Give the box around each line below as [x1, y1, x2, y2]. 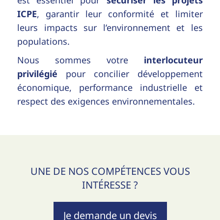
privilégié [17, 67, 57, 80]
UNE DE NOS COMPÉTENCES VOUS [30, 164, 190, 178]
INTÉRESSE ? [82, 178, 138, 192]
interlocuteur [144, 54, 203, 66]
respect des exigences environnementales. [17, 95, 195, 107]
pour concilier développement [57, 67, 203, 80]
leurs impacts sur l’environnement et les [17, 21, 203, 33]
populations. [17, 35, 70, 47]
